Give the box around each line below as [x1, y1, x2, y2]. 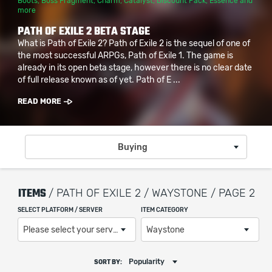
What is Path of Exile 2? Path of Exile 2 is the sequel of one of [18, 39, 250, 48]
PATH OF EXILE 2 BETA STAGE [18, 25, 150, 37]
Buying [117, 143, 148, 152]
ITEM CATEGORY [141, 207, 189, 213]
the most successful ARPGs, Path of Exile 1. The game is [18, 52, 233, 60]
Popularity [128, 258, 165, 265]
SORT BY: [94, 259, 122, 265]
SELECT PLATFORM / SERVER [18, 207, 103, 213]
